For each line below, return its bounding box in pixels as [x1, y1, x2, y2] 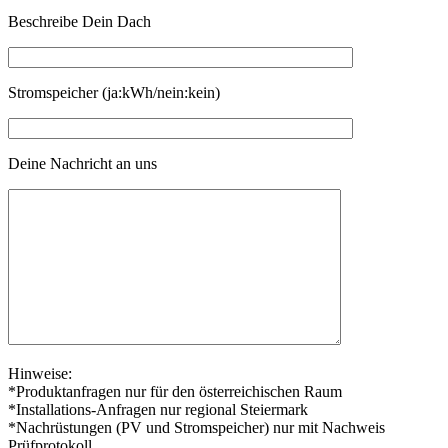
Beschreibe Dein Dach [8, 13, 151, 31]
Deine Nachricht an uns [8, 155, 157, 173]
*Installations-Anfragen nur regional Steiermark [8, 401, 308, 419]
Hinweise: [8, 365, 72, 383]
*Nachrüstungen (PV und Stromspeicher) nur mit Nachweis [8, 419, 385, 437]
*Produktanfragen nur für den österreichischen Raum [8, 383, 342, 401]
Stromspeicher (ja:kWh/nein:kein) [8, 84, 220, 102]
